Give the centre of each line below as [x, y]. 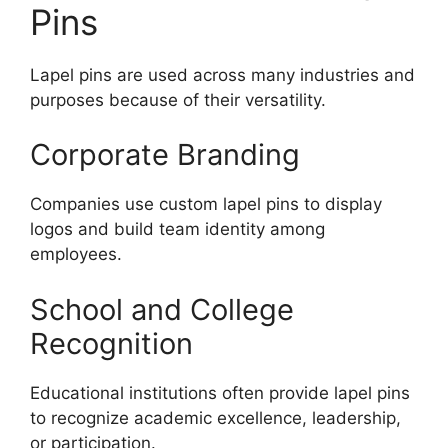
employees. [76, 254]
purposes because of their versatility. [178, 99]
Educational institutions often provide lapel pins [220, 392]
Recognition [111, 343]
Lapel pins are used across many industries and [222, 74]
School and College [162, 309]
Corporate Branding [165, 155]
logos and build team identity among [177, 229]
